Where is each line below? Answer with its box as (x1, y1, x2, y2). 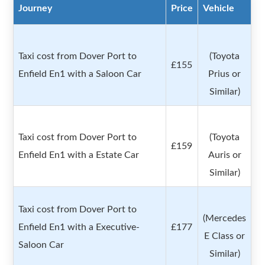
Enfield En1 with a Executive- (18, 222, 140, 232)
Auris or (208, 150, 241, 160)
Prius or (208, 69, 241, 79)
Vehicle (203, 4, 235, 14)
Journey (18, 4, 53, 14)
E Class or (204, 231, 245, 241)
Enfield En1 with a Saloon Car (18, 69, 142, 79)
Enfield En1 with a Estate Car (18, 150, 140, 160)
